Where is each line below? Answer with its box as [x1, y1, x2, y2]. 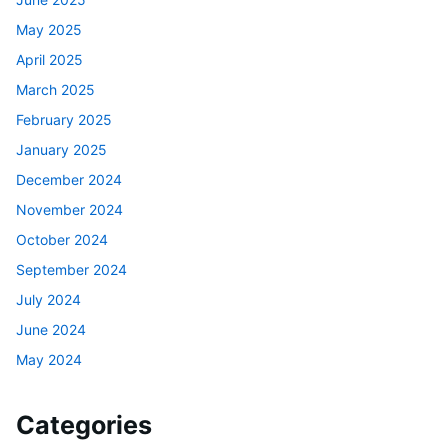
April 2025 [16, 51, 83, 69]
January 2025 [16, 141, 107, 159]
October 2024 [16, 231, 108, 249]
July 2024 [16, 291, 81, 309]
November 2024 [16, 201, 123, 219]
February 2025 [16, 111, 112, 129]
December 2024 [16, 171, 122, 189]
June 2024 [16, 321, 86, 339]
